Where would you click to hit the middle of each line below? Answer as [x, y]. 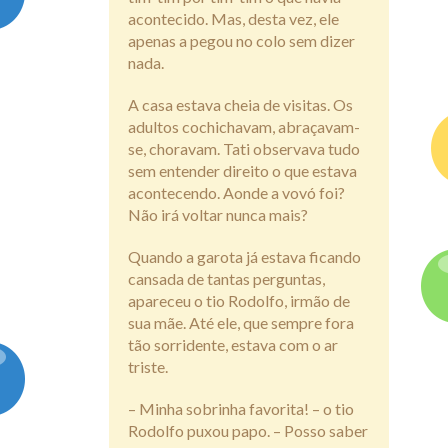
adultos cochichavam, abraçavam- [244, 126]
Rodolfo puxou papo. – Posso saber [248, 430]
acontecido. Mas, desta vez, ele [233, 18]
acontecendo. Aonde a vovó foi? [236, 192]
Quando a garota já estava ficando [244, 256]
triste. [148, 366]
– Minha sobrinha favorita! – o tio [241, 408]
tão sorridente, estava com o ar [233, 344]
